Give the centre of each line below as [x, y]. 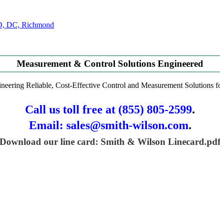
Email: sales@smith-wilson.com [109, 125]
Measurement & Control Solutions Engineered [110, 63]
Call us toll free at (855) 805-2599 [109, 110]
